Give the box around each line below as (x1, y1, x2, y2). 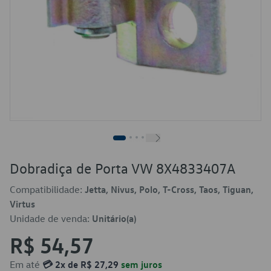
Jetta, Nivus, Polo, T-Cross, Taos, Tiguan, (85, 183, 253, 195)
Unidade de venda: (10, 212, 92, 224)
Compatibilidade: (10, 183, 85, 195)
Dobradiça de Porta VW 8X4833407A (10, 159, 235, 177)
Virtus (10, 198, 35, 210)
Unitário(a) (92, 212, 136, 224)
